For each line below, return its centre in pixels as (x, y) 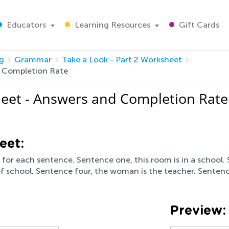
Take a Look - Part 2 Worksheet (122, 60)
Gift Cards (198, 25)
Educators (25, 25)
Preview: (198, 211)
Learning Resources (111, 25)
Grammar (33, 60)
